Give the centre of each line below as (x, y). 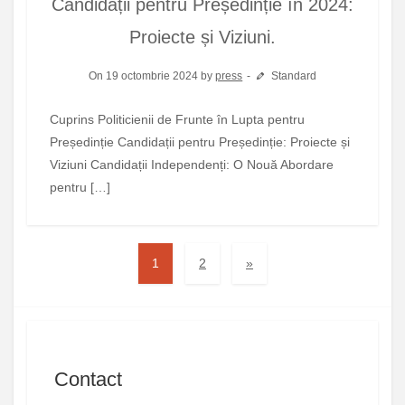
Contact (88, 380)
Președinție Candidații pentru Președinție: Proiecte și (200, 141)
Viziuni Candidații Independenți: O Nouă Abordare (192, 164)
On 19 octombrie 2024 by (152, 75)
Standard (292, 75)
